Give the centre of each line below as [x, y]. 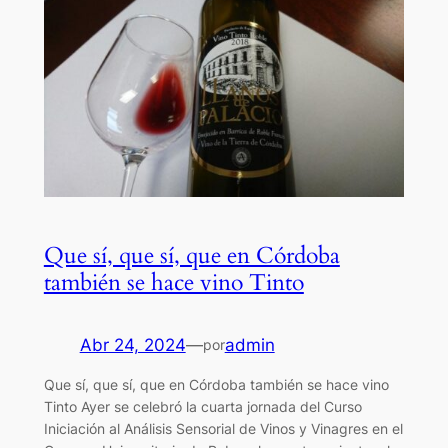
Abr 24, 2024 [132, 344]
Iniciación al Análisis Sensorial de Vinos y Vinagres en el [223, 429]
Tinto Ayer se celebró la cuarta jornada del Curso [202, 407]
